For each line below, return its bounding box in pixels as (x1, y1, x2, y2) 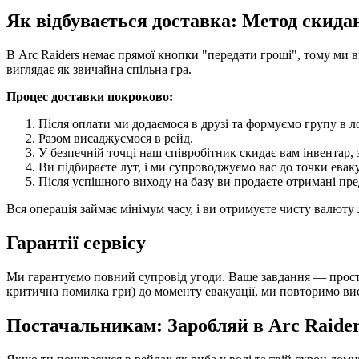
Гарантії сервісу (6, 232, 146, 254)
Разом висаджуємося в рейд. (38, 131, 193, 146)
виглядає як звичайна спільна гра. (6, 63, 192, 77)
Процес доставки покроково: (6, 90, 173, 104)
